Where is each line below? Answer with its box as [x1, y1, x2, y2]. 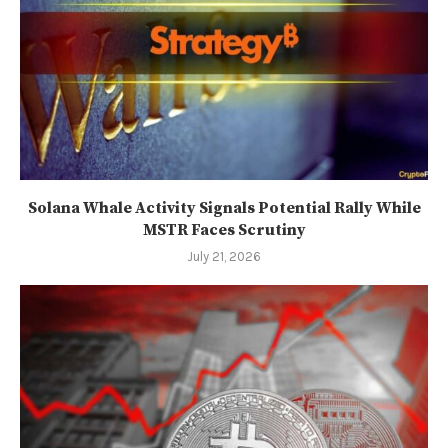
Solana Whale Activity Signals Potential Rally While [27, 197, 421, 218]
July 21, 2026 [187, 248, 261, 264]
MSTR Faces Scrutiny [142, 219, 306, 240]
